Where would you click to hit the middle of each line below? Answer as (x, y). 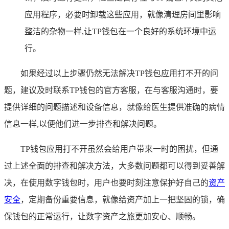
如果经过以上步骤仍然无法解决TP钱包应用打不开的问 (119, 73)
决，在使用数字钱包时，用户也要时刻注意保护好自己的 (106, 182)
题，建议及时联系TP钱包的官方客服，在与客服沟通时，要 (111, 90)
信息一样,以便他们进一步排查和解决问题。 (83, 124)
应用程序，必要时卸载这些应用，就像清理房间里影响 (123, 14)
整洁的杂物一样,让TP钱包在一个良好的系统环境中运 (120, 31)
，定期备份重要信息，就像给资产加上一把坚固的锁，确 (123, 199)
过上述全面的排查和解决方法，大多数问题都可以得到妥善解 (114, 166)
